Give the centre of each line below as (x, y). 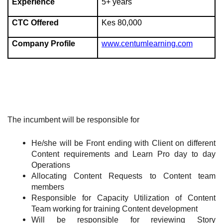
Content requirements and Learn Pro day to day (123, 154)
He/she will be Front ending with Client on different (123, 143)
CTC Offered (35, 23)
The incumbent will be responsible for (73, 120)
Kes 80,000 (122, 23)
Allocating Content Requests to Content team (123, 176)
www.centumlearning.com (147, 44)
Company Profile (44, 44)
